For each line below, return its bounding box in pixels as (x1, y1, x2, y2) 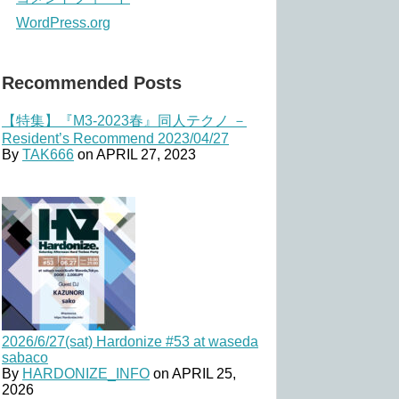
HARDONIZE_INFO (22, 366, 150, 382)
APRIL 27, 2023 (96, 147, 196, 163)
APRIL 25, (172, 366, 236, 382)
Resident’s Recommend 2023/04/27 (2, 131, 229, 147)
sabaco (2, 350, 48, 366)
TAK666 (22, 147, 74, 163)
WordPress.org (16, 15, 110, 31)
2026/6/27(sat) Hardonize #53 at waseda (2, 334, 258, 350)
